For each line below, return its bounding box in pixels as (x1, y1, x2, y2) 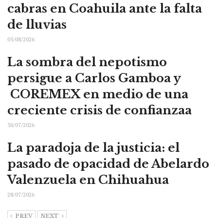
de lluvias (7, 18, 67, 32)
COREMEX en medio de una (7, 87, 188, 101)
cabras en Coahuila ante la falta (7, 1, 202, 16)
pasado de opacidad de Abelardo (7, 157, 209, 171)
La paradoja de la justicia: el (7, 141, 180, 155)
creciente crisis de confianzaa (7, 103, 192, 117)
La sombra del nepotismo (7, 55, 167, 69)
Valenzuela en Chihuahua (7, 173, 169, 187)
